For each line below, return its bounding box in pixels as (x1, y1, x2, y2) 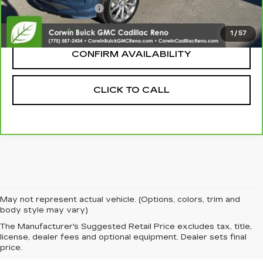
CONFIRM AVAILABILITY (72, 49, 191, 60)
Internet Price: (12, 20, 74, 30)
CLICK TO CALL (93, 85, 170, 96)
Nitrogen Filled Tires (12, 4, 94, 14)
